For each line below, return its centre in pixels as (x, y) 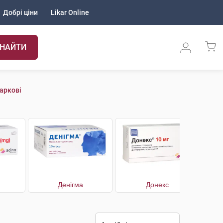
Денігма (70, 185)
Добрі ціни (20, 12)
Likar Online (70, 12)
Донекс (157, 185)
